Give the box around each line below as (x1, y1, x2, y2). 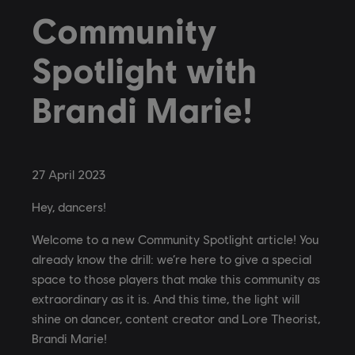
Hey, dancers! (32, 199, 106, 214)
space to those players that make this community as (32, 271, 320, 286)
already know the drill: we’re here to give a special (32, 251, 311, 266)
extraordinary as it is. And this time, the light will (32, 291, 300, 306)
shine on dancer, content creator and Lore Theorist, (32, 311, 320, 326)
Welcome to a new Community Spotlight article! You (32, 231, 319, 246)
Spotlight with (32, 48, 257, 90)
